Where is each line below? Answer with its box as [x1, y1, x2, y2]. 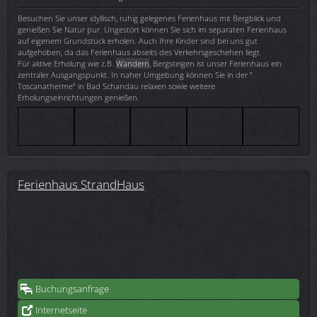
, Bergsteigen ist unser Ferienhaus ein [149, 57, 282, 69]
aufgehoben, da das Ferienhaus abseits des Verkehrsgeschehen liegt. [18, 46, 262, 57]
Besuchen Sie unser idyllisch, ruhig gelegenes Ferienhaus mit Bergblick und [18, 12, 281, 23]
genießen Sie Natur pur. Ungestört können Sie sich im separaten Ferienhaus [18, 23, 287, 35]
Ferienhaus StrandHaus [18, 175, 144, 192]
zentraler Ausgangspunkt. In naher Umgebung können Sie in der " [18, 69, 253, 80]
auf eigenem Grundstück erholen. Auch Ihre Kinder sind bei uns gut [18, 35, 258, 46]
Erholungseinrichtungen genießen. [18, 91, 139, 103]
